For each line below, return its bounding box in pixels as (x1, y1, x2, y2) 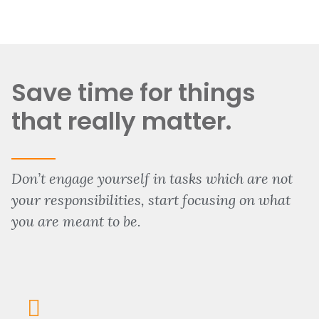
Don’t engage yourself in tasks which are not (11, 169, 293, 188)
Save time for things (11, 75, 256, 110)
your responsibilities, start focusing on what (11, 191, 291, 209)
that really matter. (11, 104, 232, 139)
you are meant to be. (11, 212, 141, 231)
